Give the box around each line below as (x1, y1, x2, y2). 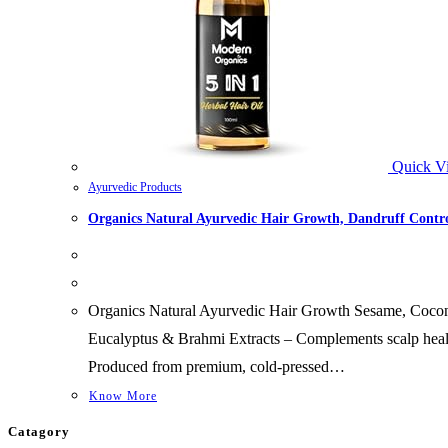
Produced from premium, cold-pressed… (88, 358, 345, 376)
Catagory (8, 424, 70, 440)
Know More (89, 389, 157, 404)
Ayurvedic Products (88, 179, 182, 194)
